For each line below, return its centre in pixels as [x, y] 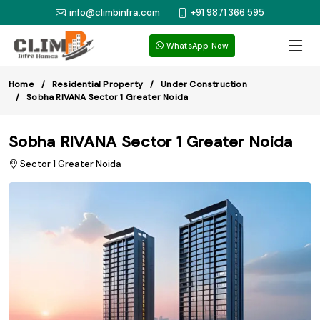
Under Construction [204, 84]
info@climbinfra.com [115, 12]
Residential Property [98, 84]
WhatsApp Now [196, 46]
